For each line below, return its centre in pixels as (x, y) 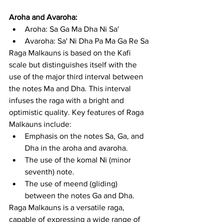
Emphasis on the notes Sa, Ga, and (85, 136)
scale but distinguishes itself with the (74, 64)
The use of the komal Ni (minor (79, 160)
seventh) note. (50, 171)
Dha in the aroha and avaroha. (76, 148)
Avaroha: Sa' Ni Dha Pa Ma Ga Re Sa (87, 41)
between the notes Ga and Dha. (80, 195)
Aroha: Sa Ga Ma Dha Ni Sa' (72, 29)
